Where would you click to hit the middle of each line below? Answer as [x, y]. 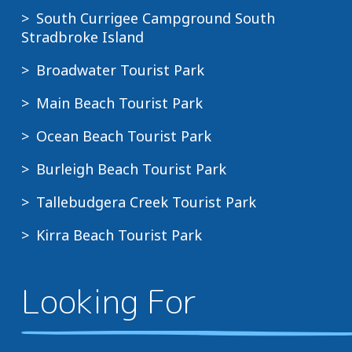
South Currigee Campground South [155, 18]
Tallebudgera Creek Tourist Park [146, 202]
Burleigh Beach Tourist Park [131, 169]
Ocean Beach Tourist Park [123, 136]
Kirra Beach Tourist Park [119, 235]
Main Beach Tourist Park [119, 103]
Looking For [109, 301]
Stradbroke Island [82, 37]
